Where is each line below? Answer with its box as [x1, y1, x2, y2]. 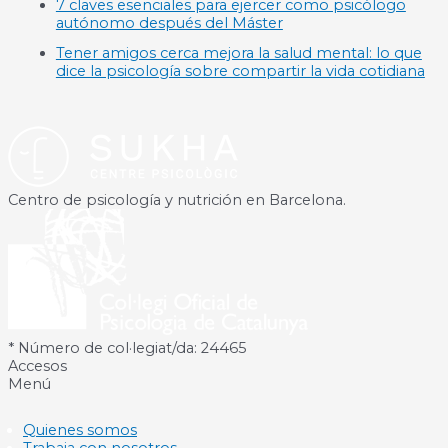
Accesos [8, 357, 67, 376]
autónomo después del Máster [55, 14, 283, 33]
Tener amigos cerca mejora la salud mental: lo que [55, 44, 422, 63]
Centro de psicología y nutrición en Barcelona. [8, 191, 346, 210]
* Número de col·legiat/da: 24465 [8, 339, 247, 358]
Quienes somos [23, 420, 137, 439]
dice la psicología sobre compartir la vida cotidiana [55, 62, 425, 81]
